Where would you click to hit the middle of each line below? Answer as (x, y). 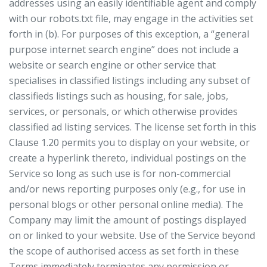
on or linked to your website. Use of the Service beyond (132, 235)
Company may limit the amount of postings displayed (128, 220)
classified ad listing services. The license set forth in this (133, 127)
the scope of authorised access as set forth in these (124, 251)
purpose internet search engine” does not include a (124, 49)
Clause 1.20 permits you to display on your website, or (129, 142)
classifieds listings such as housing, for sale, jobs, (119, 96)
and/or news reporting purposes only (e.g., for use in (127, 189)
